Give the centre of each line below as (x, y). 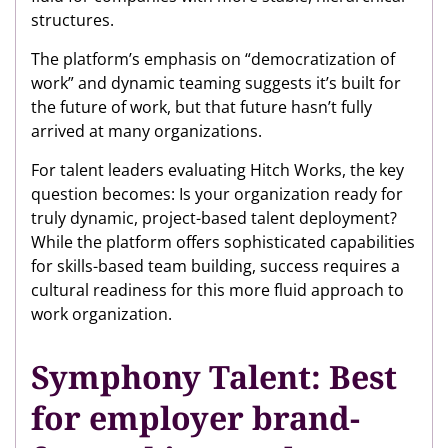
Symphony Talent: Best (214, 376)
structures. (72, 20)
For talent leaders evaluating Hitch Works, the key (217, 170)
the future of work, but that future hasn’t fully (201, 107)
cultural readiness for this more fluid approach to (217, 290)
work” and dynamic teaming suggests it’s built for (216, 83)
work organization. (101, 314)
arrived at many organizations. (146, 131)
